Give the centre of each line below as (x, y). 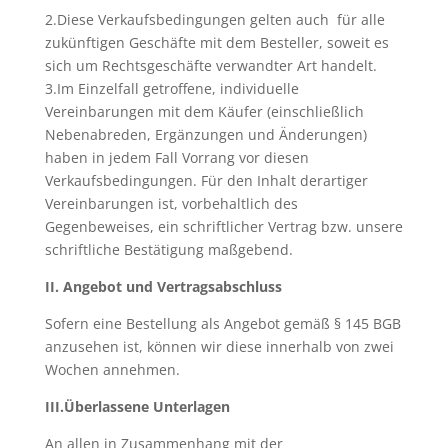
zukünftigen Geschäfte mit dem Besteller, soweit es (216, 42)
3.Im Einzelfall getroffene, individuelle (171, 88)
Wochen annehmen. (112, 369)
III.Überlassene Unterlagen (137, 406)
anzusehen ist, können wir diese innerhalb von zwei (219, 346)
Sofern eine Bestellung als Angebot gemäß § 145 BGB (222, 323)
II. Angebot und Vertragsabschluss (163, 286)
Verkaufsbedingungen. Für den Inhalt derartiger (206, 180)
